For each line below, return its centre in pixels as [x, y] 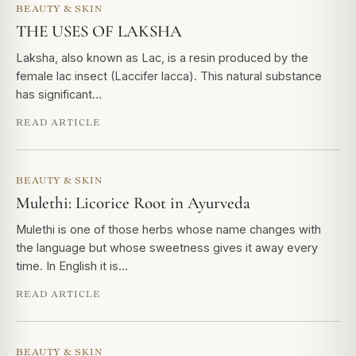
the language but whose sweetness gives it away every [167, 248]
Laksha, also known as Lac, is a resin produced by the [162, 58]
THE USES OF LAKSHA [99, 31]
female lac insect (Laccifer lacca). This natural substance [169, 76]
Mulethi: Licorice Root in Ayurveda [133, 203]
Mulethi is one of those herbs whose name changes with [168, 229]
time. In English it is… [72, 266]
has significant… [59, 94]
